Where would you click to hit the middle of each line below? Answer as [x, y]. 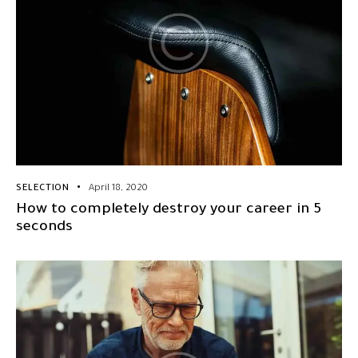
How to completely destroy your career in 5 [169, 210]
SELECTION [43, 189]
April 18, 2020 [119, 189]
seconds [44, 227]
